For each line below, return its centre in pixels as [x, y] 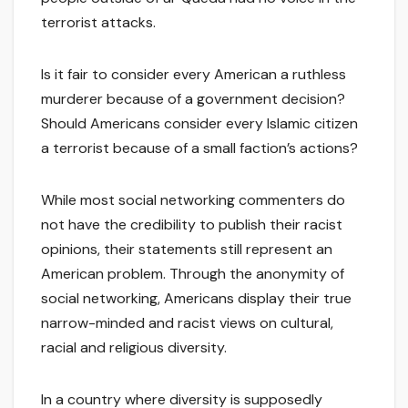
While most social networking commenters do [193, 200]
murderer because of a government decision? [193, 99]
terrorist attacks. [98, 23]
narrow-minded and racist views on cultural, [187, 323]
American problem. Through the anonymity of [193, 274]
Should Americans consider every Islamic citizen [199, 124]
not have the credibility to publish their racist [192, 225]
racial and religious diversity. [134, 348]
